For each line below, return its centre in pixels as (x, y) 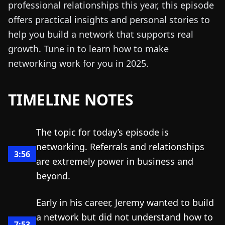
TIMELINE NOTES (71, 100)
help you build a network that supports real (101, 34)
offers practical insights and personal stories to (109, 20)
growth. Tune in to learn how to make (88, 49)
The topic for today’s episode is (102, 132)
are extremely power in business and (115, 161)
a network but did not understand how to (125, 217)
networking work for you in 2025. (78, 63)
